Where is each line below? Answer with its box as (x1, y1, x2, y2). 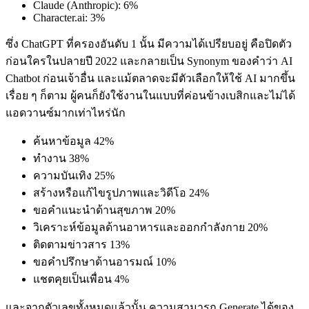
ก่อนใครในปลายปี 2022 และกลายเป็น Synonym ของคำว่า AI (6, 54, 292, 67)
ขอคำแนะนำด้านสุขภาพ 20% (33, 203, 175, 216)
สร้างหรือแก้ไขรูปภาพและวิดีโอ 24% (33, 186, 209, 199)
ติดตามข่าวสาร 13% (33, 238, 130, 250)
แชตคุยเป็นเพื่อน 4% (33, 272, 129, 285)
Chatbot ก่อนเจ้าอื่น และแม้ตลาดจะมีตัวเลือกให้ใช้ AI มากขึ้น (6, 72, 295, 84)
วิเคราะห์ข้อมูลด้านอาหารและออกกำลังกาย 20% (33, 221, 268, 233)
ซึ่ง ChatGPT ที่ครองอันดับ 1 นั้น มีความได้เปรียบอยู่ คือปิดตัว (6, 37, 292, 50)
